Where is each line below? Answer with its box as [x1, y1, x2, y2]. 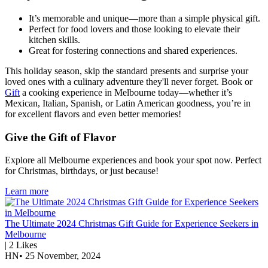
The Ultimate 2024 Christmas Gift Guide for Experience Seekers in [5, 218, 258, 229]
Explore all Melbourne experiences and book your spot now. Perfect [5, 155, 261, 166]
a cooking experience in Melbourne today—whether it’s [20, 87, 232, 98]
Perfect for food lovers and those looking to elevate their [29, 23, 240, 34]
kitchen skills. [29, 34, 80, 45]
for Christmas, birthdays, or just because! [5, 166, 159, 176]
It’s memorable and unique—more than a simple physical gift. [29, 13, 260, 23]
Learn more [5, 186, 48, 197]
